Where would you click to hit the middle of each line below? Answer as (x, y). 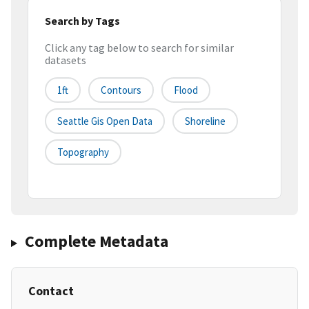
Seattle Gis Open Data (105, 121)
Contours (121, 90)
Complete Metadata (96, 241)
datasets (66, 60)
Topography (83, 152)
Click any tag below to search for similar (139, 48)
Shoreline (205, 121)
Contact (51, 291)
